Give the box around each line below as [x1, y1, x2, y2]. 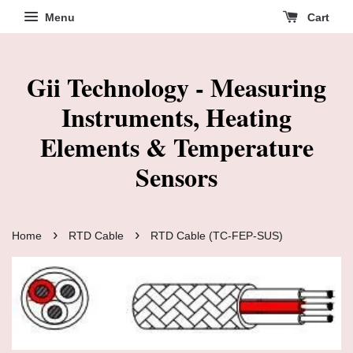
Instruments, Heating [61, 98, 292, 136]
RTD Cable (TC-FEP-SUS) [150, 230, 283, 242]
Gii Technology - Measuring [27, 69, 326, 106]
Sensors [136, 158, 217, 195]
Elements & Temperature [39, 128, 314, 165]
